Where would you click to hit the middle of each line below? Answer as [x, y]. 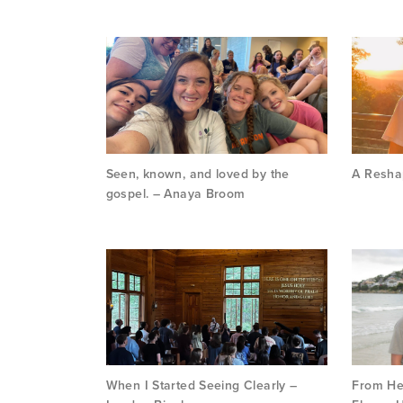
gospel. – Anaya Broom [175, 193]
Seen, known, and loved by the [197, 174]
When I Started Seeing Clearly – [201, 386]
